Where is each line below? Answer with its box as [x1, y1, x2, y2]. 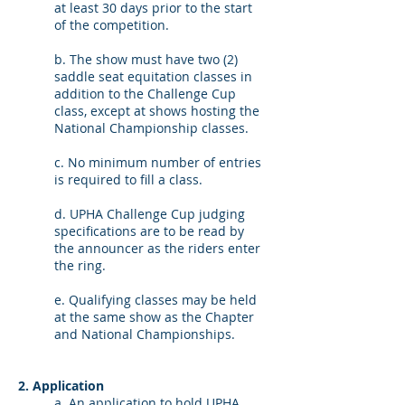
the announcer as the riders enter [54, 240, 260, 257]
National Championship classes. [54, 119, 249, 137]
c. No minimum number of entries [54, 154, 261, 171]
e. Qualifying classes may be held [54, 291, 257, 308]
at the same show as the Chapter [54, 308, 254, 325]
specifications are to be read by [54, 222, 244, 240]
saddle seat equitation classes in [54, 68, 252, 85]
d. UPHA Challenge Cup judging [54, 205, 245, 222]
